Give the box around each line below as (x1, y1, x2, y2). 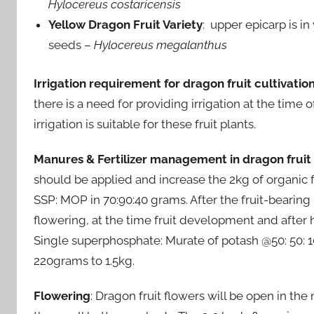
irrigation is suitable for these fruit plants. (34, 116, 256, 131)
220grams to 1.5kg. (34, 253, 135, 268)
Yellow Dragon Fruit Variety (48, 18, 203, 32)
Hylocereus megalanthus (94, 38, 228, 53)
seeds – (48, 38, 95, 53)
